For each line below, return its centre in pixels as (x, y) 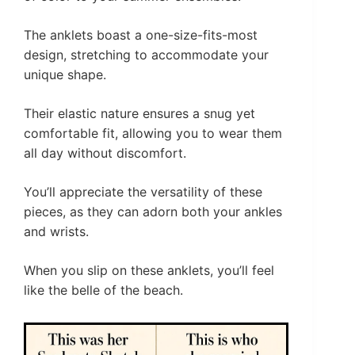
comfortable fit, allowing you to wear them (153, 134)
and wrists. (56, 232)
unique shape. (65, 75)
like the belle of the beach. (103, 290)
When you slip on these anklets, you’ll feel (149, 271)
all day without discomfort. (105, 153)
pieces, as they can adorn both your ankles (153, 212)
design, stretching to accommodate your (146, 55)
